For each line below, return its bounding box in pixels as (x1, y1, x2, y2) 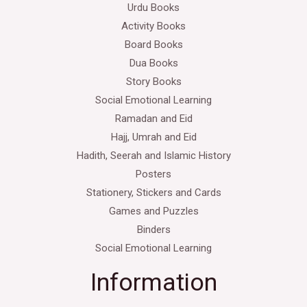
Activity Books (121, 19, 186, 32)
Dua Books (129, 56, 178, 69)
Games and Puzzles (108, 204, 199, 217)
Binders (136, 223, 171, 236)
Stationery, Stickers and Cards (86, 186, 221, 199)
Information (90, 267, 217, 297)
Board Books (124, 38, 183, 51)
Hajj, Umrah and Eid (110, 130, 197, 143)
